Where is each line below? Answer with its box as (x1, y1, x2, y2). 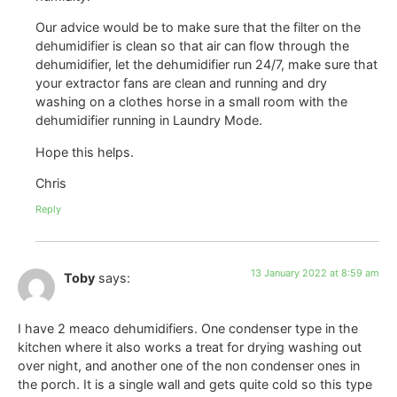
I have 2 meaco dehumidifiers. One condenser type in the (18, 320, 358, 336)
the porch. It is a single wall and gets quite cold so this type (18, 376, 372, 392)
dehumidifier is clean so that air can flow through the (35, 38, 349, 54)
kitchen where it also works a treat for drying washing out (18, 339, 362, 354)
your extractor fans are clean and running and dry (35, 75, 327, 91)
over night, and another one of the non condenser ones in (18, 357, 360, 373)
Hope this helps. (35, 144, 134, 160)
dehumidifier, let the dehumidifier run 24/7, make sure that (35, 57, 378, 73)
